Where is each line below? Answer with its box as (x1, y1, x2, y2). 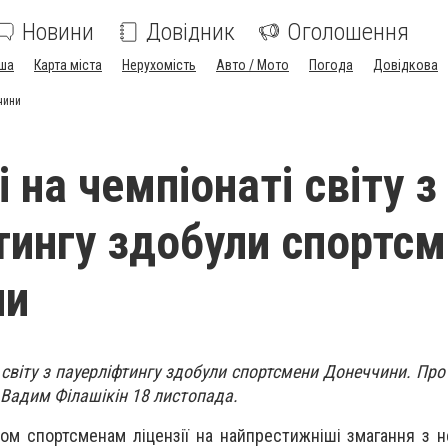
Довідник (146, 18, 235, 46)
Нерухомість (122, 57, 196, 73)
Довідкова (373, 57, 438, 73)
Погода (309, 57, 353, 73)
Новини (22, 18, 94, 46)
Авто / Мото (216, 57, 289, 73)
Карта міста (34, 57, 102, 73)
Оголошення (287, 18, 409, 46)
